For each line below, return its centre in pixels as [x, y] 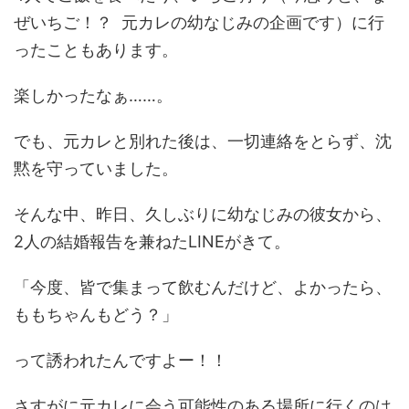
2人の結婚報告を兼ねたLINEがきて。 [152, 241]
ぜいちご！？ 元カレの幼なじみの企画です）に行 [199, 22]
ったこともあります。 [96, 49]
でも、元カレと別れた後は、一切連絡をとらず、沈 [203, 141]
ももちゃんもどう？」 [96, 314]
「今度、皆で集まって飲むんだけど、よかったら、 [203, 287]
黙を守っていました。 [96, 168]
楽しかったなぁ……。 [93, 95]
